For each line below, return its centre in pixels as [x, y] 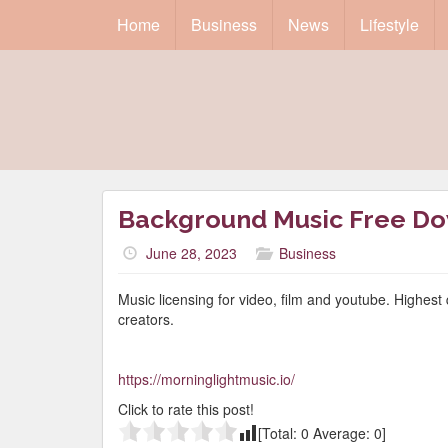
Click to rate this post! [186, 409]
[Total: [279, 433]
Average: [341, 433]
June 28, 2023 [191, 253]
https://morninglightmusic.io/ [206, 379]
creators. [146, 319]
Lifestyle [389, 24]
